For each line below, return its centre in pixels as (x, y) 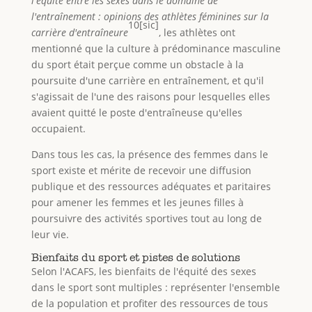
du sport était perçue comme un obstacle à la (137, 64)
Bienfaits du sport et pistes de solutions (135, 257)
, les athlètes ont (197, 32)
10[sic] (143, 24)
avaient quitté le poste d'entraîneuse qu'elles (136, 112)
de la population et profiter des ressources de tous (149, 303)
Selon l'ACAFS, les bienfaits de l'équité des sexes (143, 271)
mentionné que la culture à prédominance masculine (156, 48)
